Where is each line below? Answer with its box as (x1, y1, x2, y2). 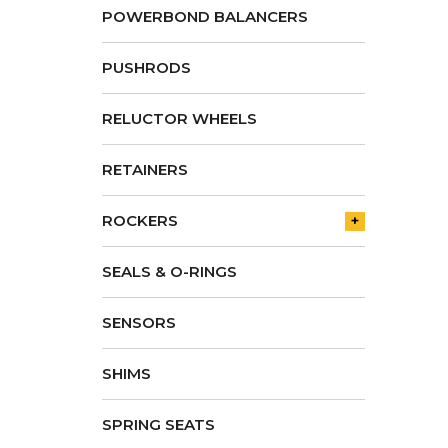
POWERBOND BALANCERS (102, 7, 308, 26)
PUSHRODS (102, 58, 191, 77)
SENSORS (102, 313, 176, 332)
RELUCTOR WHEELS (102, 109, 257, 128)
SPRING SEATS (102, 415, 215, 434)
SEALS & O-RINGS (102, 262, 237, 281)
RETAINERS (102, 160, 188, 179)
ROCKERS (102, 211, 178, 230)
